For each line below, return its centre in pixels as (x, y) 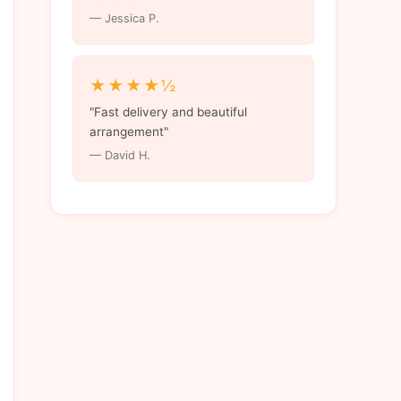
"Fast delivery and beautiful (168, 112)
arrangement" (128, 132)
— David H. (119, 156)
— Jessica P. (124, 19)
